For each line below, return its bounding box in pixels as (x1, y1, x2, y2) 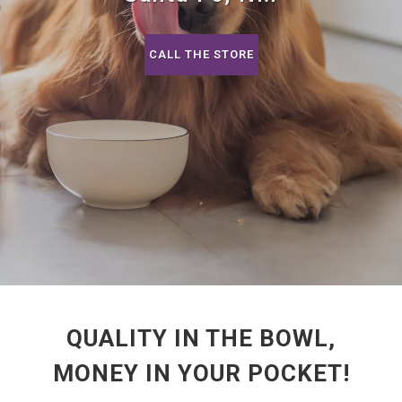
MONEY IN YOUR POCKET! (52, 360, 350, 387)
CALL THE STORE (148, 48, 254, 61)
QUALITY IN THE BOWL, (66, 325, 336, 352)
